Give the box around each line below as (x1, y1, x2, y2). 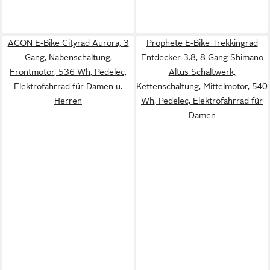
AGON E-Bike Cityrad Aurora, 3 (7, 38, 129, 48)
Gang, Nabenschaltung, (24, 52, 112, 62)
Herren (54, 96, 82, 105)
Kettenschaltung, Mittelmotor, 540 (136, 81, 268, 91)
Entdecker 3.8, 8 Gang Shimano (140, 52, 263, 62)
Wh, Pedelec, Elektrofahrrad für (141, 96, 263, 105)
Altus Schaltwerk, (168, 67, 236, 77)
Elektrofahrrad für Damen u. (14, 81, 122, 91)
